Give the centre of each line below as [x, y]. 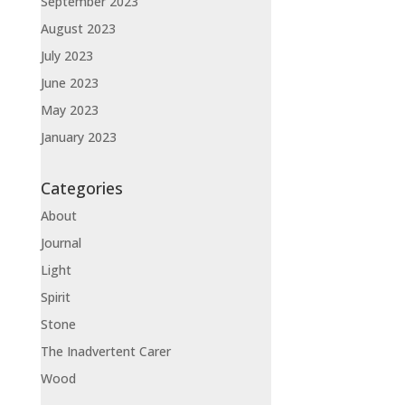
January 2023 [78, 137]
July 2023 [66, 55]
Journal [61, 243]
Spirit [55, 297]
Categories [81, 188]
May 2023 [69, 109]
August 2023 [78, 28]
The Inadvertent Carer [105, 352]
